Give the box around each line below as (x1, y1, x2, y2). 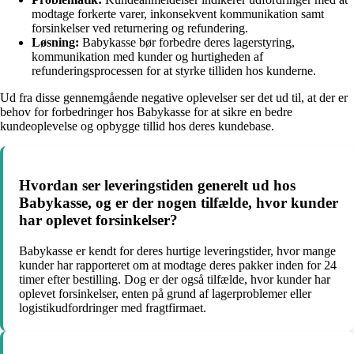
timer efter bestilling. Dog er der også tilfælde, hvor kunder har (19, 272, 330, 286)
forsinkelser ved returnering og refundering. (32, 21, 248, 36)
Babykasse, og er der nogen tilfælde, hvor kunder (19, 194, 338, 211)
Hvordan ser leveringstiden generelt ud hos (19, 176, 296, 194)
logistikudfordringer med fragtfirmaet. (19, 300, 206, 314)
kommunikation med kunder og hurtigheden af (32, 50, 263, 64)
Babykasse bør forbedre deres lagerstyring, (79, 36, 295, 50)
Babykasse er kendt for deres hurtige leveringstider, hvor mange (19, 243, 336, 258)
